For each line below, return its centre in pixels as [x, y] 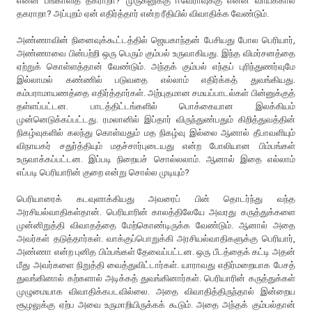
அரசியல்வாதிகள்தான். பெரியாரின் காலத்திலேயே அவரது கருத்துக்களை [156, 212]
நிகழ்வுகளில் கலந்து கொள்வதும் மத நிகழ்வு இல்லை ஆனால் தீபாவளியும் [156, 132]
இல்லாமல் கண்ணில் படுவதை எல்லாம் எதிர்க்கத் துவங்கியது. [156, 79]
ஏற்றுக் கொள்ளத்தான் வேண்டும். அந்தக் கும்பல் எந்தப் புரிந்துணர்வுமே [156, 66]
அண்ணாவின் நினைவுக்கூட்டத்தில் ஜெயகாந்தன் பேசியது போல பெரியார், [156, 40]
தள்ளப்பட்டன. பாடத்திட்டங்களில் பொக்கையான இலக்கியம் [156, 106]
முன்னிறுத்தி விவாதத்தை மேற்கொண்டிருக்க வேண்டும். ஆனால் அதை [156, 225]
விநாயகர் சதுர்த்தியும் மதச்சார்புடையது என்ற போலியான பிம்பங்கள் [156, 146]
